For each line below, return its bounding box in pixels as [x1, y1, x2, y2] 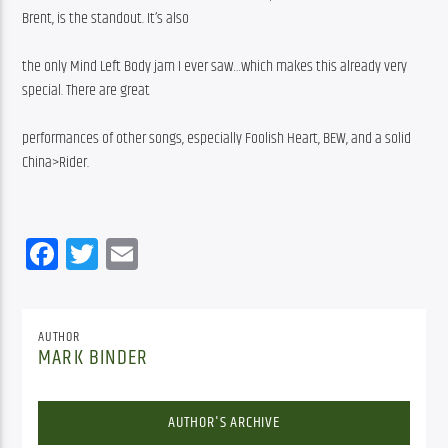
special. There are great [22, 78, 151, 104]
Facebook [58, 228, 166, 278]
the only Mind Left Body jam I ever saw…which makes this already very [22, 54, 408, 80]
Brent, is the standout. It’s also [22, 6, 190, 32]
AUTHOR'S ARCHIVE [168, 410, 280, 436]
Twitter [98, 228, 176, 278]
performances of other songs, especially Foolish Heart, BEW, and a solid [22, 126, 412, 152]
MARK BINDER [38, 342, 148, 375]
